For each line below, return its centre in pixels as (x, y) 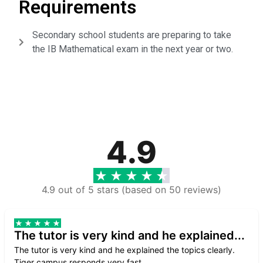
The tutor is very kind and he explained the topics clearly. (124, 250)
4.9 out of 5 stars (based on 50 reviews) (131, 190)
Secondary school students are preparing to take (131, 35)
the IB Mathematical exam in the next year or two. (132, 49)
